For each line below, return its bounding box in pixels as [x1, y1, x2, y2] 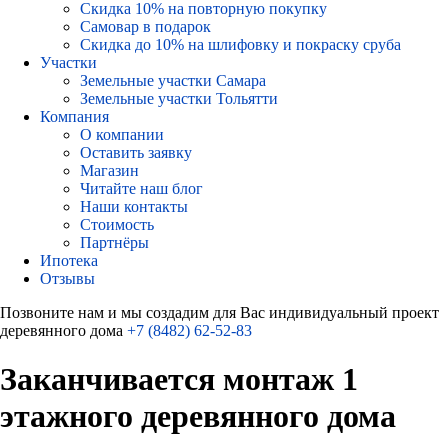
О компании [80, 126, 164, 143]
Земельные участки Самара [80, 72, 266, 89]
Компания [40, 108, 109, 125]
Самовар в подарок [80, 18, 211, 35]
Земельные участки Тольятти [80, 90, 278, 107]
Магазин [80, 162, 139, 179]
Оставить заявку [80, 144, 192, 161]
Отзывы [40, 270, 95, 287]
